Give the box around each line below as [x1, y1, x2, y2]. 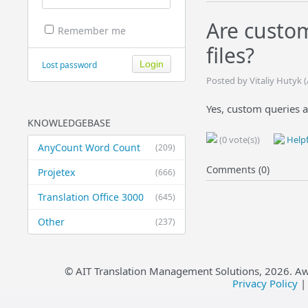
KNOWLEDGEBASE [27, 116, 111, 129]
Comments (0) [206, 163, 269, 176]
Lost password [41, 59, 97, 71]
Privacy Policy [232, 276, 298, 290]
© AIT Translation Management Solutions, [64, 264, 265, 278]
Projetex [37, 166, 75, 179]
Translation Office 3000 [37, 190, 144, 203]
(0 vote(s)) [217, 133, 260, 146]
